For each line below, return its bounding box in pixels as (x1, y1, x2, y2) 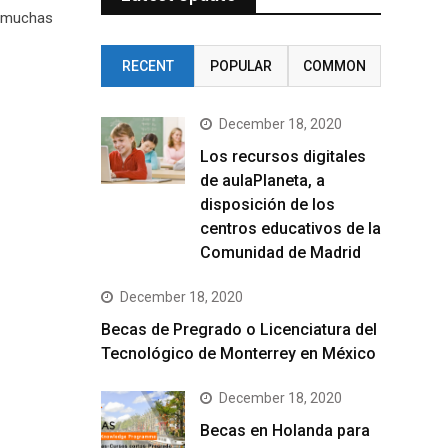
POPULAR (209, 58, 272, 74)
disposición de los (200, 195, 335, 214)
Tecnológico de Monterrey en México (101, 344, 376, 363)
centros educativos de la (200, 219, 381, 238)
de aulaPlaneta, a (200, 171, 325, 190)
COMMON (302, 58, 366, 74)
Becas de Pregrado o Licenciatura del (101, 320, 377, 339)
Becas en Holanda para (200, 421, 370, 440)
